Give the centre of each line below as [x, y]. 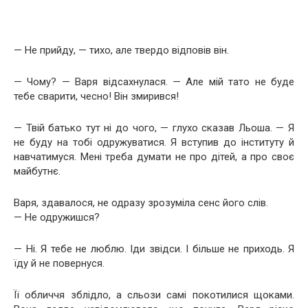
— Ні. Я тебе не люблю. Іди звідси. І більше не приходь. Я [154, 249]
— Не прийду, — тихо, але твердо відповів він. [121, 50]
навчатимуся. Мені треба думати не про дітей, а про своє [154, 157]
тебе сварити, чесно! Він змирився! [96, 96]
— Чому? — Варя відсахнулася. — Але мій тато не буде [154, 82]
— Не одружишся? [57, 217]
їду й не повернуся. [59, 263]
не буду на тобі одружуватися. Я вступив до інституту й [154, 142]
